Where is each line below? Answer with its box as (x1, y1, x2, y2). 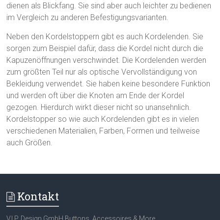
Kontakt (17, 189, 59, 203)
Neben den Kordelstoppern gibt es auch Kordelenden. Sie (6, 31, 204, 41)
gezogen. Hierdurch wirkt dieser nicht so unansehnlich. (6, 102, 192, 112)
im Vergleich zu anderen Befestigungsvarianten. (6, 12, 169, 22)
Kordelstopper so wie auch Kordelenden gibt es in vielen (6, 114, 199, 124)
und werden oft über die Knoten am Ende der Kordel (6, 90, 185, 100)
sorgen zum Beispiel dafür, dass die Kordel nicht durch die (6, 43, 204, 53)
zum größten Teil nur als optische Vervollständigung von (6, 67, 197, 77)
